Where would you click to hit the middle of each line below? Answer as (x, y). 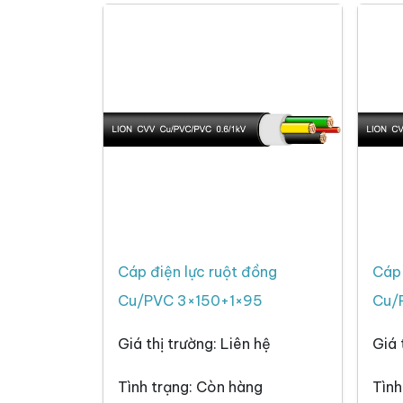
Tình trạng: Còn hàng (190, 387)
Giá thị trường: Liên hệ (194, 344)
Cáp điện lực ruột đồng (197, 272)
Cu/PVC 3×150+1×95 (190, 301)
